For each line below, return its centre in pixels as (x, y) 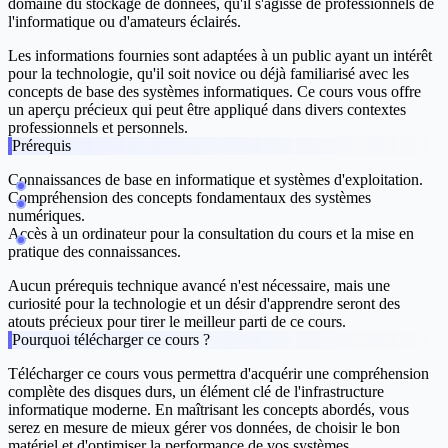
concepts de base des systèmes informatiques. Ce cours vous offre (214, 92)
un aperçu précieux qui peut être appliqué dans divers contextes (207, 110)
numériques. (46, 216)
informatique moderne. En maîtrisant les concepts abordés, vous (208, 410)
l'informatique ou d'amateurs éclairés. (124, 22)
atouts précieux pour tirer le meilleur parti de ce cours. (177, 322)
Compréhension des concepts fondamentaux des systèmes (189, 198)
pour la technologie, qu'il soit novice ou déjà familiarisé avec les (208, 74)
